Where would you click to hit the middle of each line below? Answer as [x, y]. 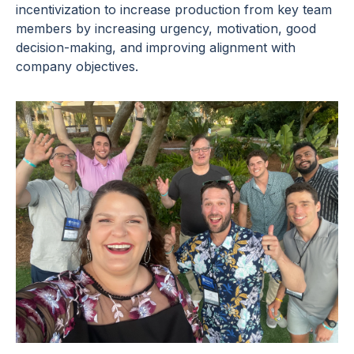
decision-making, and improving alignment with [156, 47]
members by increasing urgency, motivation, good [166, 28]
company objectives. [77, 66]
